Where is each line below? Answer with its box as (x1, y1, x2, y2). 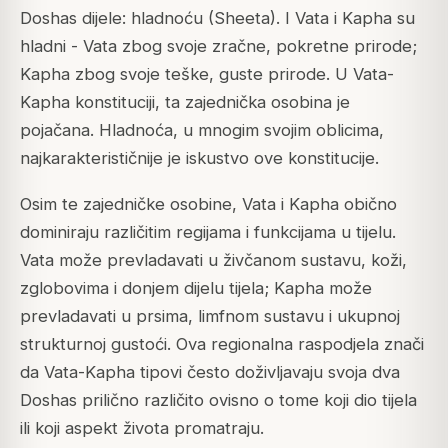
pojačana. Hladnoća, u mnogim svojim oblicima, (20, 119, 384, 140)
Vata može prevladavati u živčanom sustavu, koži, (20, 249, 407, 270)
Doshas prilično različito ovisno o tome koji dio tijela (20, 389, 417, 410)
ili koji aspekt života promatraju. (20, 417, 264, 438)
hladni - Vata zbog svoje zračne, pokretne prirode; (20, 35, 417, 56)
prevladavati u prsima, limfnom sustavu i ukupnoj (20, 305, 400, 326)
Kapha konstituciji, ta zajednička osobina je (20, 91, 350, 112)
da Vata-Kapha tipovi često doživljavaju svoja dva (20, 361, 400, 382)
